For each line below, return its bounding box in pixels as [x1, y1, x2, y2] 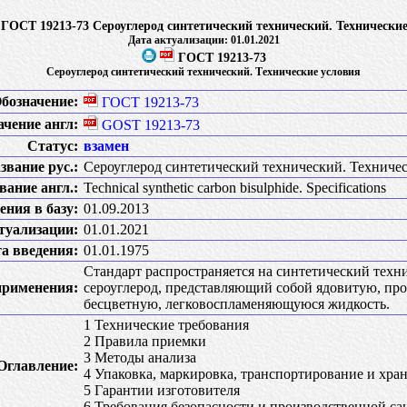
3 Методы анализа [84, 350, 196, 365]
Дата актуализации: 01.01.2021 [127, 34, 280, 46]
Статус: [27, 138, 78, 154]
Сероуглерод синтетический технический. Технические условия [46, 65, 361, 78]
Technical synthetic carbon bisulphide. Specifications [84, 180, 386, 195]
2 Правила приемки [84, 333, 206, 349]
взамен [84, 138, 129, 154]
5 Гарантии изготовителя [84, 382, 240, 398]
